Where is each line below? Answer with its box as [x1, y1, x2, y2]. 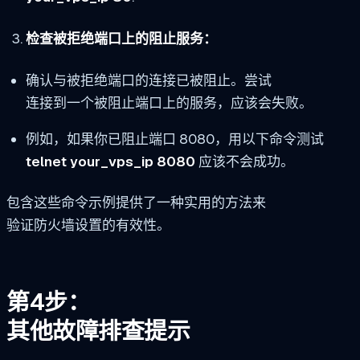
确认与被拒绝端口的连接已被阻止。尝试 [25, 71, 272, 89]
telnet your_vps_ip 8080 [25, 152, 195, 170]
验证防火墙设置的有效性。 [6, 216, 170, 235]
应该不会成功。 [194, 152, 294, 170]
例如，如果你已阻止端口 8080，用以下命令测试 [25, 129, 324, 148]
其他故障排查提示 [6, 316, 190, 347]
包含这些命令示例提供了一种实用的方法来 [6, 194, 266, 212]
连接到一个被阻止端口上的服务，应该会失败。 [25, 93, 313, 112]
